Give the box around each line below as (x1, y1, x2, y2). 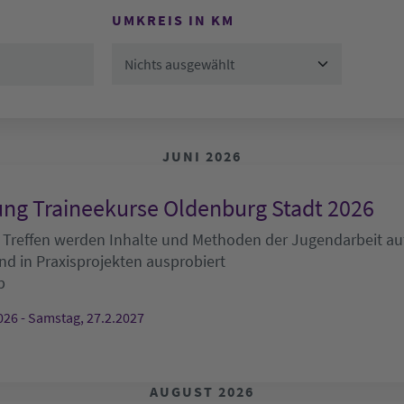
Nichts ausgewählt (124, 55, 235, 74)
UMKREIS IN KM (111, 11, 234, 30)
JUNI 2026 (162, 146, 242, 165)
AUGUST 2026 (150, 381, 254, 400)
